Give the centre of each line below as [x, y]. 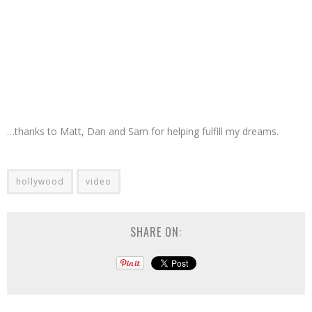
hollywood [40, 181]
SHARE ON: [156, 232]
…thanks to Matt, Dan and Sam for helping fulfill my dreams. [143, 131]
